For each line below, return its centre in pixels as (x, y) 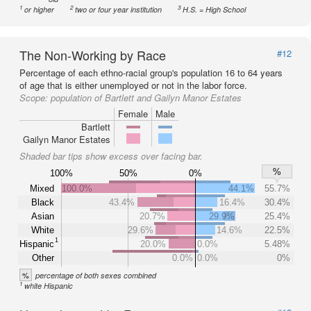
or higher (40, 9)
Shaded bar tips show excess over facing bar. (111, 156)
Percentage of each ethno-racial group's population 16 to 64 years (151, 73)
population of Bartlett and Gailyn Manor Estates (146, 98)
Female (133, 114)
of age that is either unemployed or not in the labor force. (133, 85)
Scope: (35, 98)
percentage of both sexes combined (96, 275)
